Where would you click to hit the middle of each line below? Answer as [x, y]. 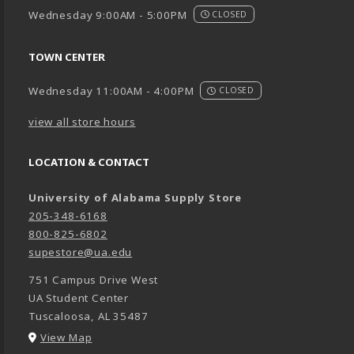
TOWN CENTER [67, 57]
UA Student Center [79, 298]
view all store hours [82, 121]
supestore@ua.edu [81, 252]
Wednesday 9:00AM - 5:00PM [108, 15]
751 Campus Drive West [94, 279]
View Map [66, 337]
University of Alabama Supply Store [136, 197]
